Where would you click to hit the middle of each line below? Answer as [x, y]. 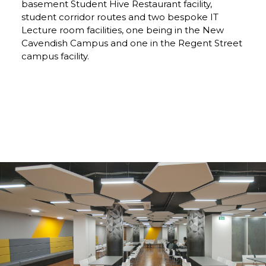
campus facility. [55, 56]
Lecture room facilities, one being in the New [122, 30]
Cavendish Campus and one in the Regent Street [132, 43]
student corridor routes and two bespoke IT [120, 17]
